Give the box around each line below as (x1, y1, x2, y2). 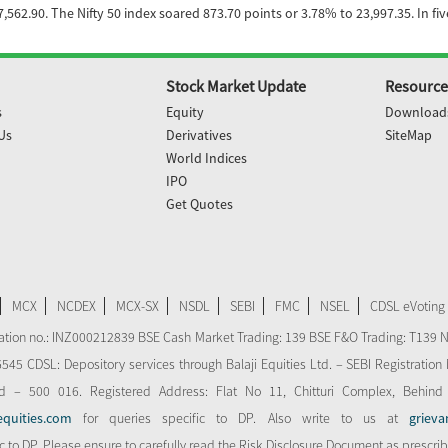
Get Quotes (165, 195, 233, 213)
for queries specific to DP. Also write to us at (71, 409, 410, 427)
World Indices (165, 149, 247, 167)
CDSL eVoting (370, 297, 445, 315)
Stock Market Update (165, 76, 306, 96)
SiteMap (385, 126, 433, 144)
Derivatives (165, 126, 232, 144)
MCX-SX (116, 297, 159, 315)
